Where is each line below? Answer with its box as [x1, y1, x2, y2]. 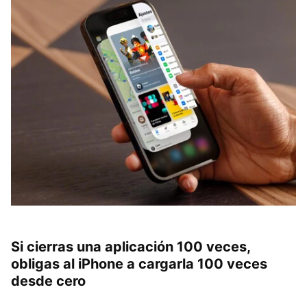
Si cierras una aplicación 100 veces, [11, 238, 250, 255]
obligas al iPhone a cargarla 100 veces [11, 255, 267, 272]
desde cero [11, 272, 86, 289]
